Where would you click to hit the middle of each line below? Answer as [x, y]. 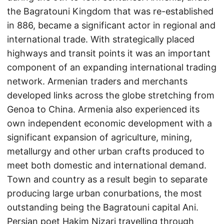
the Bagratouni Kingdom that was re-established [110, 11]
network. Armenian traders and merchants [97, 81]
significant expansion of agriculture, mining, [99, 137]
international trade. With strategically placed [101, 39]
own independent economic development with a [109, 123]
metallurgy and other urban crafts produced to [106, 151]
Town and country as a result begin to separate [107, 179]
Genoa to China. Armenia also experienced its [103, 109]
